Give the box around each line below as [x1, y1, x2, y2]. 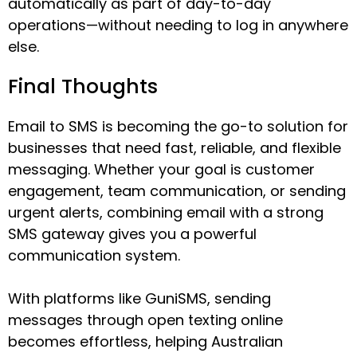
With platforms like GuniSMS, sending [8, 288, 271, 308]
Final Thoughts [8, 72, 158, 100]
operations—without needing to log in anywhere [8, 14, 348, 35]
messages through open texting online [8, 309, 283, 330]
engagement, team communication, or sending [8, 180, 346, 201]
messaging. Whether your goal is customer [8, 159, 315, 179]
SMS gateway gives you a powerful [8, 223, 257, 244]
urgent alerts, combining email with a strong [8, 202, 324, 222]
